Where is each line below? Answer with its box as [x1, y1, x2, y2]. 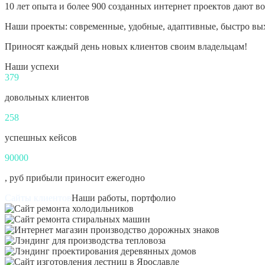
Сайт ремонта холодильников [134, 203, 253, 214]
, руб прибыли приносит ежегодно [5, 172, 145, 183]
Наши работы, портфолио [72, 192, 176, 203]
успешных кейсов [5, 132, 77, 143]
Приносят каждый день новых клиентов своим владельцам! [5, 41, 247, 51]
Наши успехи [5, 61, 59, 72]
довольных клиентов [5, 92, 89, 102]
